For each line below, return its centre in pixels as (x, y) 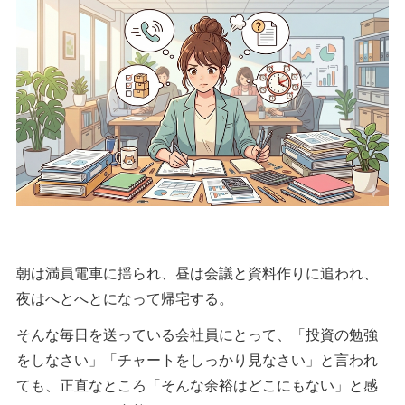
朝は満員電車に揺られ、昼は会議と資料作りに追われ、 (197, 272)
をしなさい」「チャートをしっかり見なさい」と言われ (197, 359)
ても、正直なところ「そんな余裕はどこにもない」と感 (197, 384)
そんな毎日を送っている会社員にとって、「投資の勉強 (197, 334)
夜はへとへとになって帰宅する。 (125, 297)
